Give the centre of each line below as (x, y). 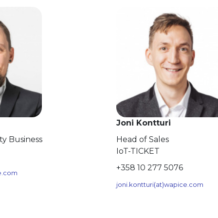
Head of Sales (143, 139)
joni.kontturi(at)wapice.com (160, 184)
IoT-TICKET (138, 151)
